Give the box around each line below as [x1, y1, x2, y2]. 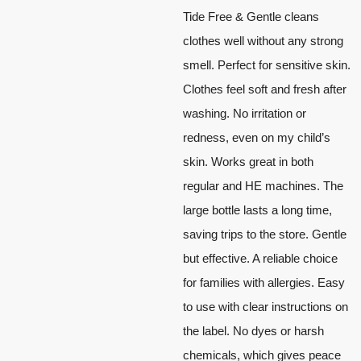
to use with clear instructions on [183, 300, 348, 314]
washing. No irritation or [183, 106, 306, 121]
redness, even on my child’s [183, 131, 330, 145]
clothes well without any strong [183, 34, 343, 48]
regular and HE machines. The [183, 179, 343, 193]
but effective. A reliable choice [183, 251, 338, 266]
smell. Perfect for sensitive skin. [183, 58, 351, 73]
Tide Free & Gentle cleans [183, 10, 319, 24]
